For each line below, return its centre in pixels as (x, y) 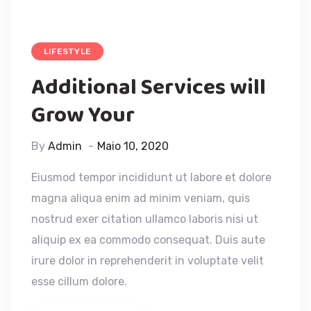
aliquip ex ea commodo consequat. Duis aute (148, 239)
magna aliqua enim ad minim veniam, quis (141, 198)
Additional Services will (149, 87)
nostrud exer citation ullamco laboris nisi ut (145, 219)
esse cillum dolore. (79, 281)
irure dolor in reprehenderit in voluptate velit (148, 260)
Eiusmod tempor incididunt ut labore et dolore (151, 177)
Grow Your (83, 115)
